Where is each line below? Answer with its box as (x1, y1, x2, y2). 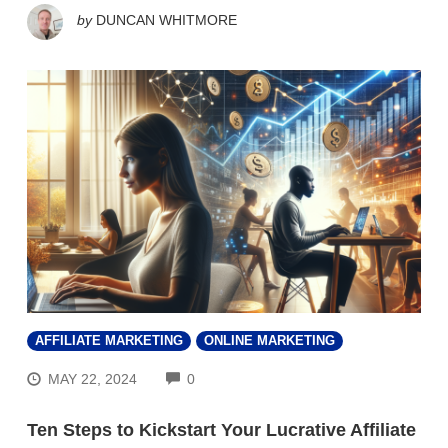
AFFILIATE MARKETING (35, 334, 183, 349)
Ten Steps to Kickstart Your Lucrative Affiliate (27, 419, 416, 440)
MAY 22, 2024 (48, 370, 138, 387)
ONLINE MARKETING (204, 334, 335, 349)
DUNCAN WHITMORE (96, 12, 237, 29)
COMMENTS (194, 368, 277, 385)
